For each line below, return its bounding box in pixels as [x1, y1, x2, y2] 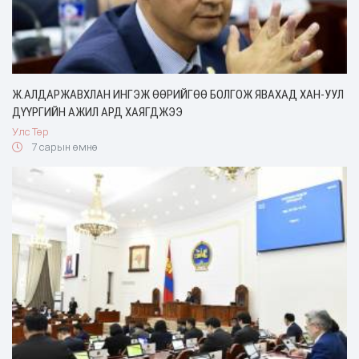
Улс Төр [12, 125, 49, 138]
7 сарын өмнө [28, 140, 98, 153]
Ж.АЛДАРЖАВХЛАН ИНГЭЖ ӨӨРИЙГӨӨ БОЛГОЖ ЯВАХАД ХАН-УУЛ [12, 87, 344, 102]
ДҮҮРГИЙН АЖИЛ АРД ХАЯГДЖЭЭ [12, 104, 183, 119]
